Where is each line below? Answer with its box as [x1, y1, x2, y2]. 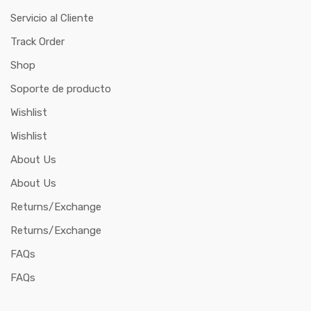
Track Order [10, 35, 65, 49]
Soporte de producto [10, 83, 111, 96]
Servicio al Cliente [10, 12, 94, 25]
